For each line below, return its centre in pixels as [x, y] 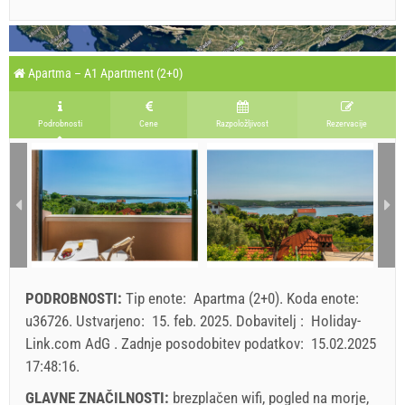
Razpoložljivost [242, 123]
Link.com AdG [70, 343]
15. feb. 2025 [190, 320]
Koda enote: [325, 298]
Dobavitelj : [272, 320]
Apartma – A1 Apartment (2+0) [104, 73]
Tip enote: [158, 298]
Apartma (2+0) [236, 298]
